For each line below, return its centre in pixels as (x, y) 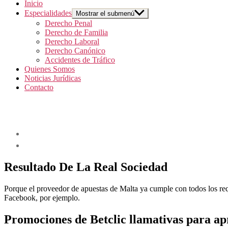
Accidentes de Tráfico (80, 60)
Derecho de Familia (76, 32)
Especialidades (48, 13)
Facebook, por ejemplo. (42, 197)
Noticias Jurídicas (53, 78)
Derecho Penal (68, 23)
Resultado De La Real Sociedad (86, 167)
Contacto (39, 87)
